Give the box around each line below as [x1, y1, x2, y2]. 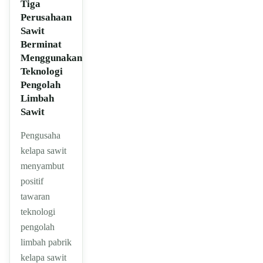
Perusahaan [21, 12, 72, 23]
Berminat [21, 39, 62, 50]
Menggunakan [21, 52, 82, 64]
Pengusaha [21, 130, 60, 141]
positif [21, 176, 43, 187]
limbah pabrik [21, 237, 72, 248]
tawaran [21, 191, 50, 202]
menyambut [21, 161, 64, 171]
